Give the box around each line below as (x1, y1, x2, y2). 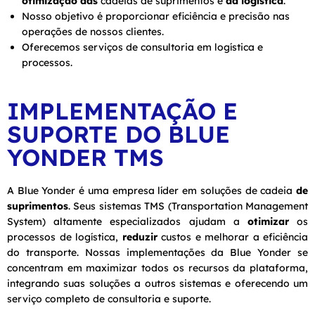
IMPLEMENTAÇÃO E (7, 96, 238, 125)
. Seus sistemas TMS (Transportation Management (68, 199, 308, 212)
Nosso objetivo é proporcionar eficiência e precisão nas (22, 9, 290, 22)
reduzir (122, 230, 157, 243)
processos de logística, (7, 230, 122, 243)
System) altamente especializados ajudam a (7, 214, 247, 228)
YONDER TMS (7, 142, 164, 172)
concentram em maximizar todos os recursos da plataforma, (7, 261, 308, 274)
